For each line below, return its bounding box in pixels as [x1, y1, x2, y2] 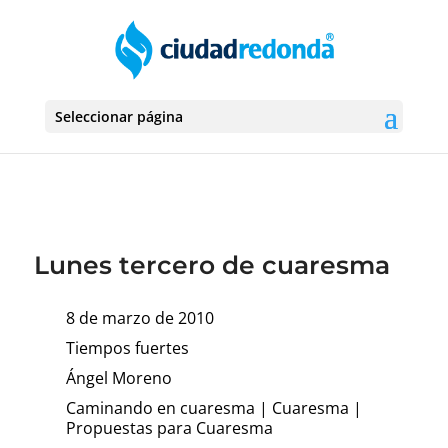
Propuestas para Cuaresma [65, 417, 273, 439]
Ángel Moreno [65, 367, 172, 389]
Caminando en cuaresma [65, 397, 255, 419]
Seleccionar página [54, 107, 183, 126]
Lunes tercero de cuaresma [33, 250, 390, 280]
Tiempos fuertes [65, 337, 189, 359]
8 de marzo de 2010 [65, 307, 214, 329]
